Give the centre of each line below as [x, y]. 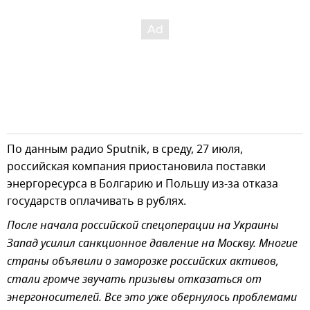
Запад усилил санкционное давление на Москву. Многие [152, 244]
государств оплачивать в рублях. [97, 201]
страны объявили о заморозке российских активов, [143, 262]
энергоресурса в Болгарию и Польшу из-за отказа [143, 184]
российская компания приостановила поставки [136, 166]
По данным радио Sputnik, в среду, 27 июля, [125, 149]
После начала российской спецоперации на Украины [143, 226]
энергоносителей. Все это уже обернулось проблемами [152, 298]
